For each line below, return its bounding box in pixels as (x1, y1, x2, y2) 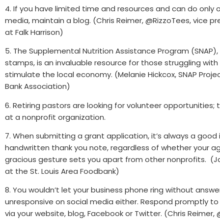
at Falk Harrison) (5, 27, 63, 37)
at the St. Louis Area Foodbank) (5, 165, 119, 176)
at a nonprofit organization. (5, 111, 106, 122)
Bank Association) (5, 81, 70, 92)
